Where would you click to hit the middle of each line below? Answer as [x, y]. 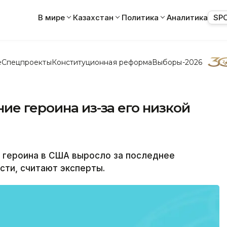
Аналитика [187, 17]
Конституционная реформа [102, 62]
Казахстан [93, 17]
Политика [140, 17]
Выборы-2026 [177, 62]
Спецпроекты [26, 62]
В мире [51, 17]
